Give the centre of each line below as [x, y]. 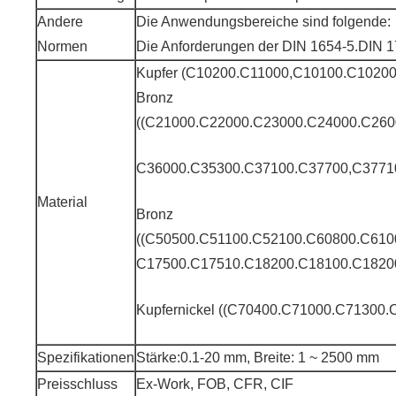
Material [62, 202]
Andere [60, 22]
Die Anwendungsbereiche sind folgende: [263, 22]
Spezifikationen [86, 358]
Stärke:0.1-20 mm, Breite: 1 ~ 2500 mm [258, 358]
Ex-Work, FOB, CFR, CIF [215, 385]
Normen [62, 47]
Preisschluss [77, 385]
